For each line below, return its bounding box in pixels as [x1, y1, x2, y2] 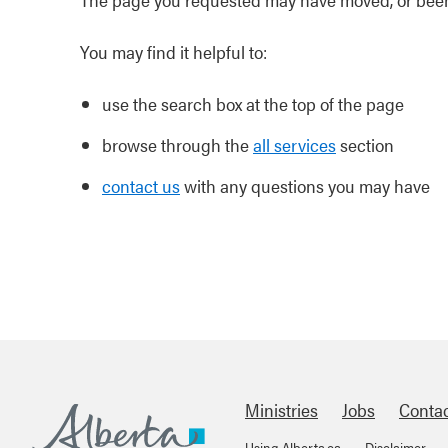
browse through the [102, 132, 253, 157]
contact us [102, 173, 180, 198]
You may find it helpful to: [80, 39, 267, 64]
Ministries [245, 397, 318, 422]
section [336, 132, 394, 157]
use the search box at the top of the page [102, 91, 404, 116]
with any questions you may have [180, 173, 430, 198]
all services [253, 132, 336, 157]
